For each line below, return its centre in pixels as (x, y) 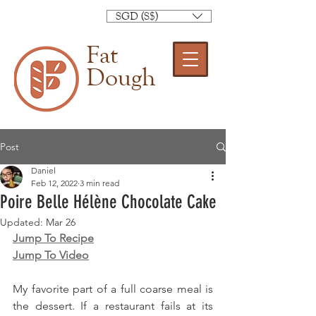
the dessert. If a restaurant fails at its (113, 306)
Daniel (43, 170)
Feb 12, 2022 (54, 183)
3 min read (99, 183)
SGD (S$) (137, 16)
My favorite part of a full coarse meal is (113, 289)
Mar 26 (61, 222)
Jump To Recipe (53, 238)
